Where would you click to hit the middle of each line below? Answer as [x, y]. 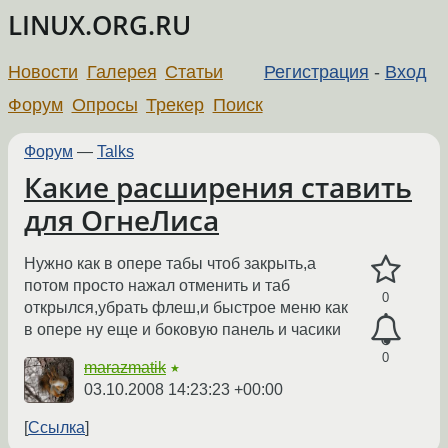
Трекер [175, 104]
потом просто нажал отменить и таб [157, 286]
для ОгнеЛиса [121, 220]
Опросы [104, 104]
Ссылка [56, 428]
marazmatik [125, 368]
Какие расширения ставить [218, 187]
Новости [43, 71]
